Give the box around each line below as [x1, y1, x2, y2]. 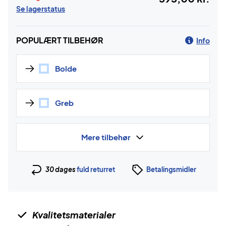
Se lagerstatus [16, 4, 65, 13]
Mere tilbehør [81, 132, 131, 142]
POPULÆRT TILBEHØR [16, 35, 103, 45]
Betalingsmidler [146, 165, 196, 174]
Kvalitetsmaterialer [32, 209, 116, 220]
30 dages [45, 165, 77, 174]
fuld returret [76, 165, 115, 174]
